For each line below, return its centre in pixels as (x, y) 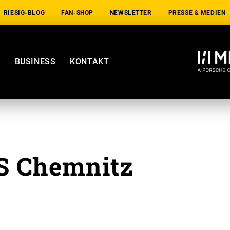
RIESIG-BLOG (24, 13)
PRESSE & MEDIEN (197, 13)
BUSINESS (35, 61)
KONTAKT (90, 61)
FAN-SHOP (77, 13)
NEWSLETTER (131, 13)
